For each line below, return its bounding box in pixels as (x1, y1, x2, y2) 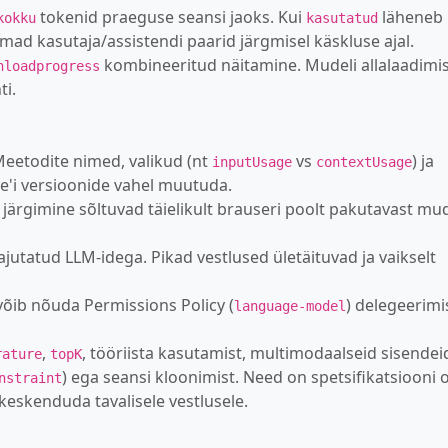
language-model (234, 297, 346, 314)
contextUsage (316, 153, 412, 170)
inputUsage (212, 153, 292, 170)
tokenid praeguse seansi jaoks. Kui (36, 5, 306, 28)
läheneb (378, 5, 443, 28)
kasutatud (306, 9, 378, 26)
